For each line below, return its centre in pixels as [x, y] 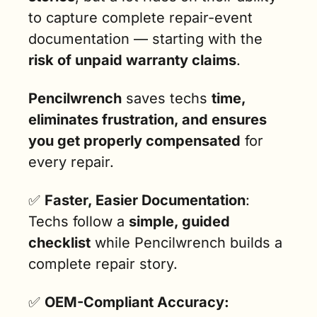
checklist [59, 243]
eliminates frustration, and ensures [148, 120]
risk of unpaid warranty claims [132, 60]
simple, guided [179, 222]
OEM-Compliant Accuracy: [137, 302]
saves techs [167, 99]
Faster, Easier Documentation [145, 201]
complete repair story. [103, 264]
